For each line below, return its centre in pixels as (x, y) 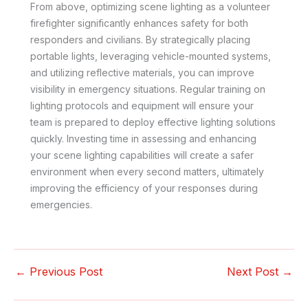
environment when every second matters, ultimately (147, 172)
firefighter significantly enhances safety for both (139, 23)
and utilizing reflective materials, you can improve (142, 73)
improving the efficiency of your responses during (144, 188)
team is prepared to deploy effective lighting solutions (153, 122)
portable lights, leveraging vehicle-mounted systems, (151, 56)
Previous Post (64, 272)
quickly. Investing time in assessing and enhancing (143, 139)
